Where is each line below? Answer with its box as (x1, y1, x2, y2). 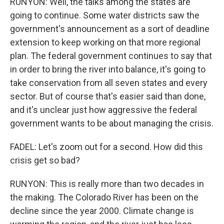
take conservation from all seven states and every (10, 77, 207, 88)
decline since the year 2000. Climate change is (10, 205, 194, 216)
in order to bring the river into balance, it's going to (10, 64, 205, 74)
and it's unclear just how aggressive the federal (10, 104, 197, 115)
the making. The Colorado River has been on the (10, 192, 198, 202)
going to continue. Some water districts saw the (10, 10, 199, 20)
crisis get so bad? (10, 155, 80, 165)
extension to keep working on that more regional (10, 37, 200, 47)
